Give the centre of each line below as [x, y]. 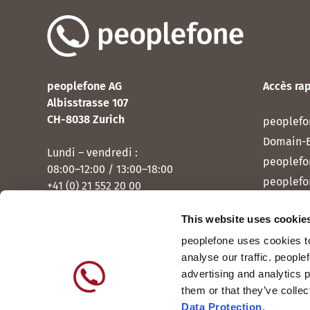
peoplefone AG [84, 86]
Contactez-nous [85, 221]
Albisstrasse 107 [88, 103]
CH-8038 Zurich [86, 119]
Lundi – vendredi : [94, 153]
